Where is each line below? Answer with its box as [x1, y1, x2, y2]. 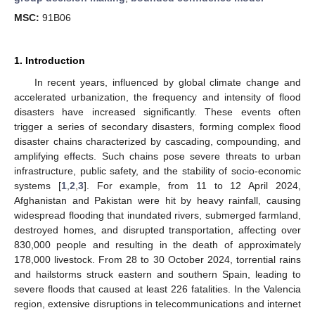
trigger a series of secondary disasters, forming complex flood [14, 121, 301, 132]
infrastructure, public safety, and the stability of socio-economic [14, 165, 301, 176]
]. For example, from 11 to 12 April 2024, [83, 180, 302, 191]
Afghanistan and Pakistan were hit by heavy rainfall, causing [14, 195, 301, 206]
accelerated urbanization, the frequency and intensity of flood [14, 91, 301, 103]
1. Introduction [14, 55, 85, 66]
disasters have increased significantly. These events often [14, 106, 301, 117]
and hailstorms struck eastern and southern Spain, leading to [14, 269, 301, 280]
